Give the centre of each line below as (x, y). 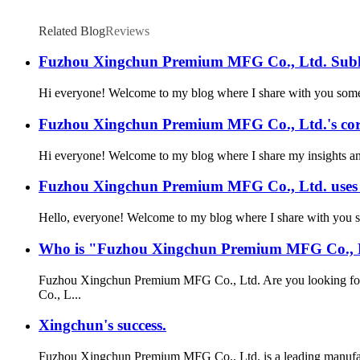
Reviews (127, 31)
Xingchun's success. (102, 325)
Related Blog (72, 31)
